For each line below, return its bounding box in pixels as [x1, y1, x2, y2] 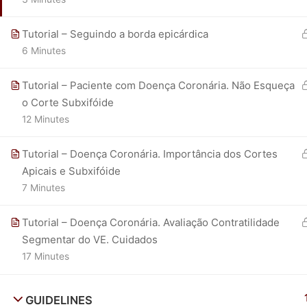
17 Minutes [22, 251, 69, 262]
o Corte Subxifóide [22, 96, 114, 109]
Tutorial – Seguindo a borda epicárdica [22, 27, 208, 40]
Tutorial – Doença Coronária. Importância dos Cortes [22, 147, 278, 160]
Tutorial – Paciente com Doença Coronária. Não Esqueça [22, 79, 295, 92]
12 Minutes [22, 114, 69, 125]
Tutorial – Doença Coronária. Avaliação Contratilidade [22, 216, 280, 229]
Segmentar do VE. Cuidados [22, 233, 158, 246]
